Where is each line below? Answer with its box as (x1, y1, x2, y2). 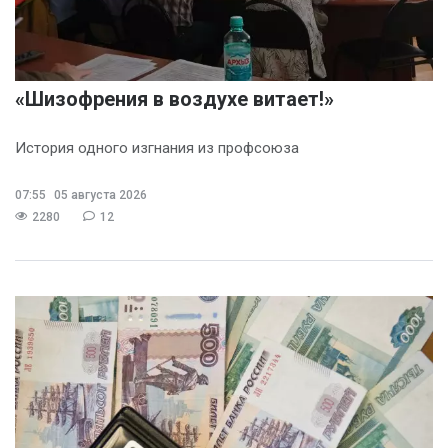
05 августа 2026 (51, 187, 147, 202)
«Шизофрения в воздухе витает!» (15, 86, 334, 111)
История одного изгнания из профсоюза (15, 138, 299, 157)
